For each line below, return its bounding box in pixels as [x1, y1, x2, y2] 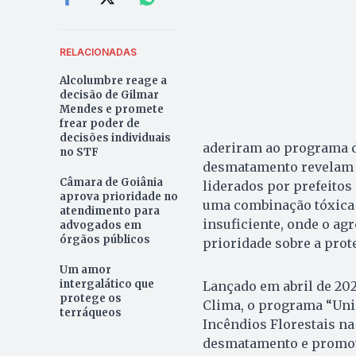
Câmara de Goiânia [59, 176, 163, 190]
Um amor [59, 263, 111, 277]
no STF [59, 145, 99, 160]
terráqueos [59, 306, 122, 320]
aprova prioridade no [59, 190, 178, 204]
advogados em [59, 219, 141, 233]
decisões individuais [59, 131, 171, 145]
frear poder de [59, 117, 140, 131]
